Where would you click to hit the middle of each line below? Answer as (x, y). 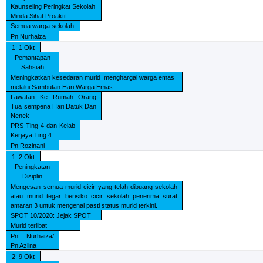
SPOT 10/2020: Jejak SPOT (51, 215)
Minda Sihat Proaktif (39, 16)
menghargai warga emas (139, 77)
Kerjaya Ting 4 (31, 135)
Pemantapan (32, 58)
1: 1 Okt (23, 47)
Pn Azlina (24, 245)
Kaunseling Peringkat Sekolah (53, 6)
